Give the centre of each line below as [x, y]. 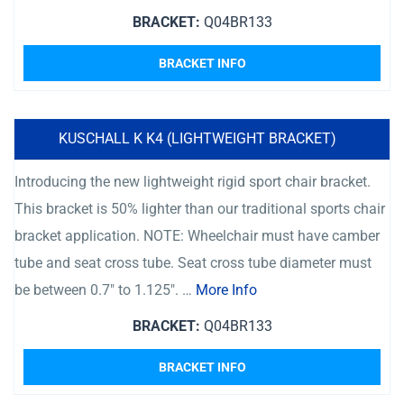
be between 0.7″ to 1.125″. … [105, 290]
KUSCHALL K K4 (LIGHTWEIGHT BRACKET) [197, 138]
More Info [226, 290]
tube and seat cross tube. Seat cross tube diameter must [193, 263]
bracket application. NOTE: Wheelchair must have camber [197, 236]
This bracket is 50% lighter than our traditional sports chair [200, 209]
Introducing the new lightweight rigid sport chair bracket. [193, 182]
